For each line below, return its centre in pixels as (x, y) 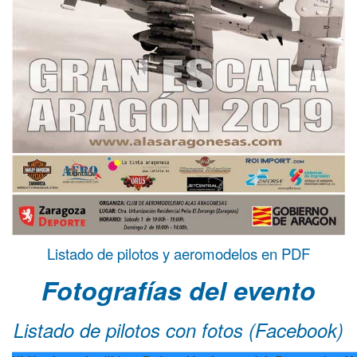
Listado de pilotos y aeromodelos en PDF (178, 254)
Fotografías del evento (178, 290)
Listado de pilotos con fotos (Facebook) (178, 330)
